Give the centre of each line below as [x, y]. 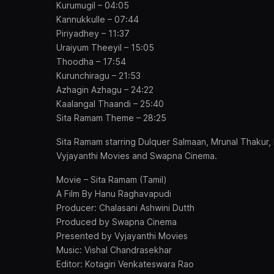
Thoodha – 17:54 [91, 61]
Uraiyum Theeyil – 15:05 [105, 47]
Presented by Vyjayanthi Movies [122, 236]
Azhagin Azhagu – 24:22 [105, 90]
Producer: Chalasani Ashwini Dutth [125, 208]
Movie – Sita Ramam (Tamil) [112, 180]
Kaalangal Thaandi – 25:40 [110, 104]
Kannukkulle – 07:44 [98, 19]
